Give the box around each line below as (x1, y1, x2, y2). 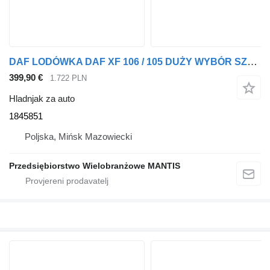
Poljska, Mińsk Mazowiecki (25, 131, 132, 142)
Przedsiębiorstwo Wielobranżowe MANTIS (9, 160, 180, 171)
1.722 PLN (50, 74, 87, 83)
